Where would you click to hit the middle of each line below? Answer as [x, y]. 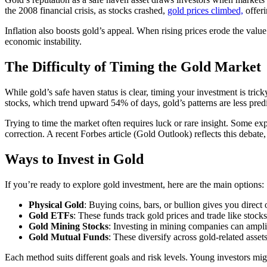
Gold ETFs [51, 215]
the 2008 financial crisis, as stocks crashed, [86, 11]
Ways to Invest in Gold [74, 159]
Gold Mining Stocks [69, 226]
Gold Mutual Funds [69, 237]
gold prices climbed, [205, 11]
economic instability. [43, 42]
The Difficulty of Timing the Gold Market [133, 67]
